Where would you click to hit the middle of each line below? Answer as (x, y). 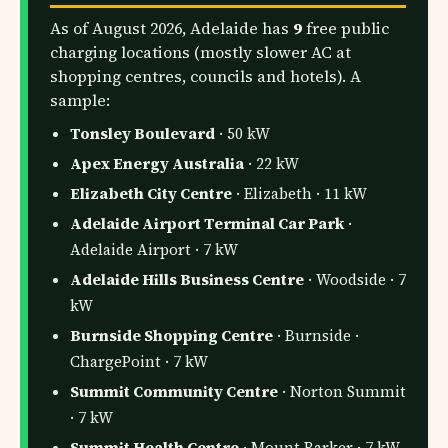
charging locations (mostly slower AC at (201, 51)
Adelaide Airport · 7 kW (153, 250)
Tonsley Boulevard (142, 134)
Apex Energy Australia (156, 164)
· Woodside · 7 (354, 280)
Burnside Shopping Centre (171, 336)
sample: (80, 99)
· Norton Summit (341, 392)
